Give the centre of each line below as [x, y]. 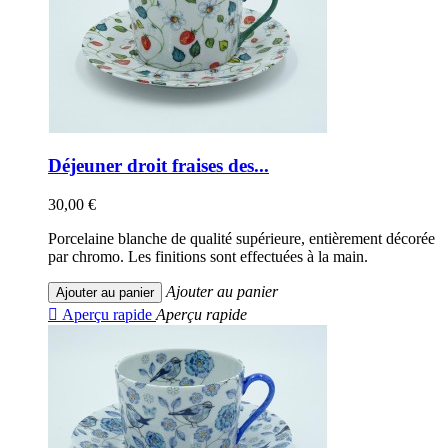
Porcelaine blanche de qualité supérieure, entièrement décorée [241, 238]
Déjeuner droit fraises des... [158, 166]
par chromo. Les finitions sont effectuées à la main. [208, 256]
